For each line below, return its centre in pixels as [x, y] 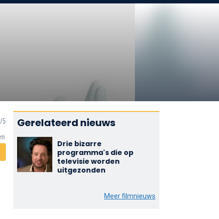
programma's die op [95, 153]
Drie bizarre [79, 144]
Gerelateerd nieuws [66, 123]
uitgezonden [81, 170]
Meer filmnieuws [130, 196]
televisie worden [88, 161]
